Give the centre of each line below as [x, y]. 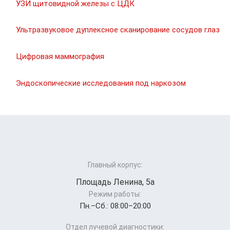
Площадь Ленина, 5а [115, 182]
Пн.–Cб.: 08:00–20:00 [115, 206]
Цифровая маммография [60, 57]
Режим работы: [115, 194]
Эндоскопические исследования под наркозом [101, 83]
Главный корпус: [115, 165]
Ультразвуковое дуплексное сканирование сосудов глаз [118, 30]
